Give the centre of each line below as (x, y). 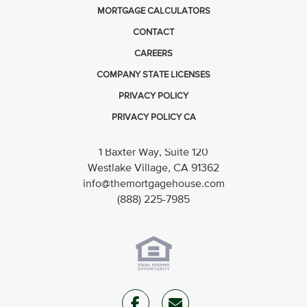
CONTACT (153, 32)
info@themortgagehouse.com (153, 184)
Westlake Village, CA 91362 (153, 168)
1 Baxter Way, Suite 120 (153, 152)
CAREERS (153, 53)
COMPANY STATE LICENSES (153, 75)
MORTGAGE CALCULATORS (153, 11)
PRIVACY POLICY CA (153, 117)
